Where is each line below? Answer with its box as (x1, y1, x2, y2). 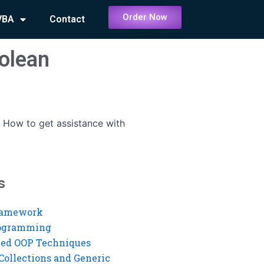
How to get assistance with (3, 117, 125, 129)
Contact (49, 14, 85, 25)
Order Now (123, 12, 168, 22)
